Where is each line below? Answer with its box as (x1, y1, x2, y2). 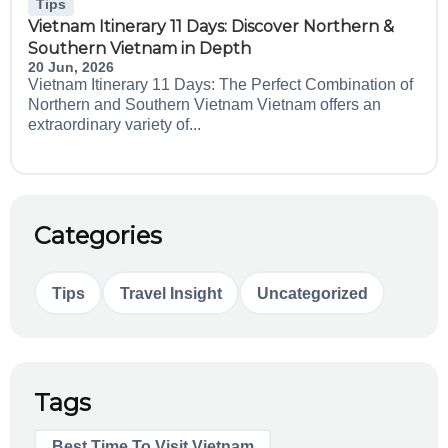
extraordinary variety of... (28, 116, 201, 133)
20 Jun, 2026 (28, 59, 114, 75)
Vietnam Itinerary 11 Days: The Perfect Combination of (28, 76, 413, 93)
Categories (34, 221, 162, 250)
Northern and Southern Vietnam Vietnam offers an (28, 96, 381, 113)
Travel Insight (119, 284, 222, 301)
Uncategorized (256, 284, 368, 301)
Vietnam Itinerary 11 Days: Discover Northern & (28, 17, 394, 36)
